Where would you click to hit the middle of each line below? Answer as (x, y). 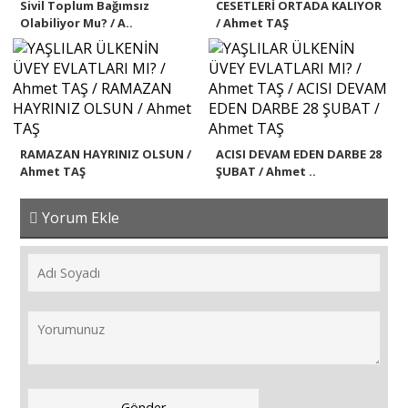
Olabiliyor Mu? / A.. (77, 23)
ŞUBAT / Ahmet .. (265, 172)
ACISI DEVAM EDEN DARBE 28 (298, 154)
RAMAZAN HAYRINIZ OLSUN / (106, 154)
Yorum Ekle (79, 217)
